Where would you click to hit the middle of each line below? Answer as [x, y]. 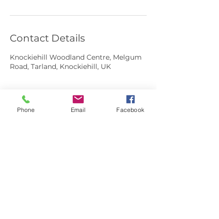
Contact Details [47, 38]
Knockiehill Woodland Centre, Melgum [76, 57]
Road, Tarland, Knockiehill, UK [60, 66]
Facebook [130, 109]
